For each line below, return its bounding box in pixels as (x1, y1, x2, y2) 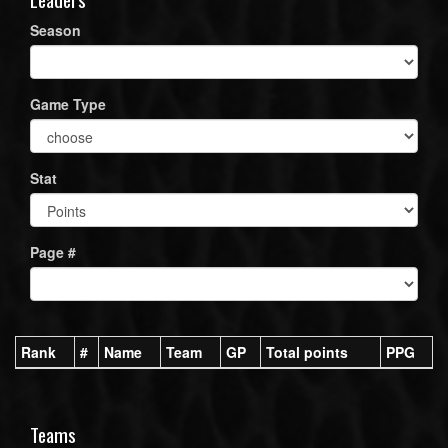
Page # (30, 241, 76, 262)
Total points (266, 341, 348, 362)
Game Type (30, 93, 106, 114)
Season (30, 19, 81, 40)
